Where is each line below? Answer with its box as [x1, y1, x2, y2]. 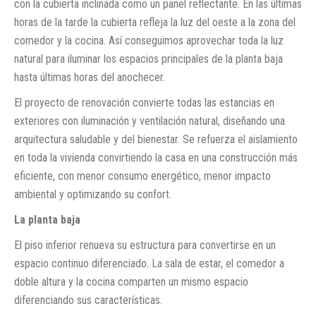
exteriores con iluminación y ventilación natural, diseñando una [14, 114, 285, 128]
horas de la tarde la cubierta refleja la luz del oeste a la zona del [14, 15, 296, 29]
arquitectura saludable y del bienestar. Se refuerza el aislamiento [14, 132, 298, 146]
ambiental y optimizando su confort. [14, 187, 171, 201]
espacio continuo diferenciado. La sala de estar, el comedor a [14, 256, 284, 270]
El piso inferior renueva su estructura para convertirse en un [14, 238, 276, 252]
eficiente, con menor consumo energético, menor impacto [14, 169, 271, 183]
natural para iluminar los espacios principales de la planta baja [14, 51, 283, 66]
